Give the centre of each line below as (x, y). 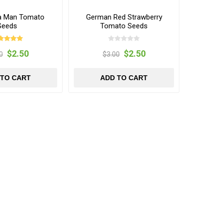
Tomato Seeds (124, 26)
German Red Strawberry (124, 17)
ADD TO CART (124, 77)
